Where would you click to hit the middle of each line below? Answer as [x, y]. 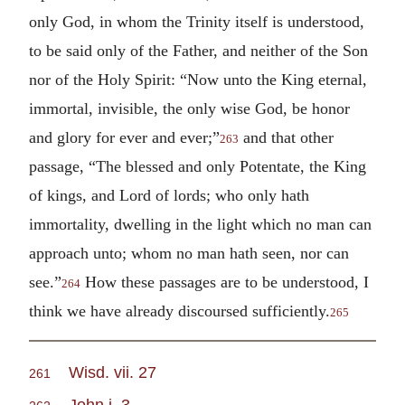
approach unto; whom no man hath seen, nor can [189, 253]
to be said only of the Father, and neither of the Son [198, 50]
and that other [286, 137]
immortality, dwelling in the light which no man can [200, 224]
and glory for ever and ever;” [124, 137]
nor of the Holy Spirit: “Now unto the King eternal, [198, 79]
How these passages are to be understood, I [225, 282]
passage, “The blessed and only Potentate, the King [198, 166]
